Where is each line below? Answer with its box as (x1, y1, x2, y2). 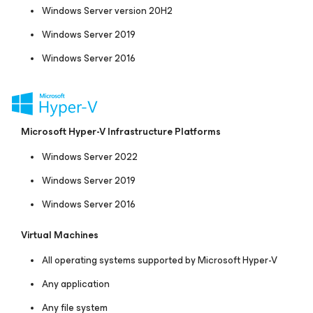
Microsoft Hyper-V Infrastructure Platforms (21, 124, 223, 140)
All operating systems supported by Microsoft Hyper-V (42, 252, 279, 269)
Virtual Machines (21, 227, 99, 244)
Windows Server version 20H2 (42, 3, 177, 20)
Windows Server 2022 (42, 149, 140, 166)
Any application (42, 276, 112, 293)
